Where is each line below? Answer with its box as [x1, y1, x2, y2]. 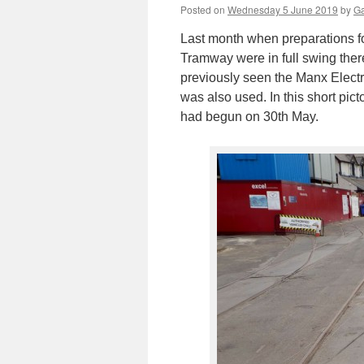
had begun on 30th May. [180, 110, 318, 123]
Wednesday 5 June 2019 [227, 2, 338, 16]
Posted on [180, 2, 225, 16]
